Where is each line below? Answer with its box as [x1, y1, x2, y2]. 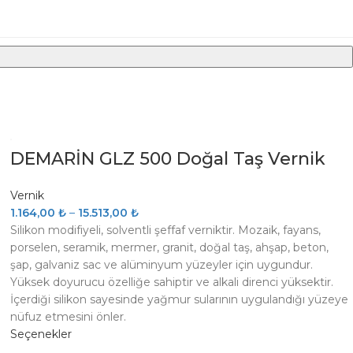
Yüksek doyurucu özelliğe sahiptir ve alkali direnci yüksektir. [10, 275, 334, 289]
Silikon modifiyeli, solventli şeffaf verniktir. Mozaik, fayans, [10, 223, 321, 237]
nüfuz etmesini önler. [10, 310, 127, 324]
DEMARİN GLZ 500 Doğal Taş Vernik [10, 148, 326, 169]
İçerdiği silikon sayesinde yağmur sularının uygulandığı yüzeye [10, 292, 349, 307]
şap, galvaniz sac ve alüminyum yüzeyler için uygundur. [10, 258, 314, 272]
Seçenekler [10, 327, 72, 341]
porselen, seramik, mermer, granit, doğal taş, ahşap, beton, [10, 240, 329, 255]
